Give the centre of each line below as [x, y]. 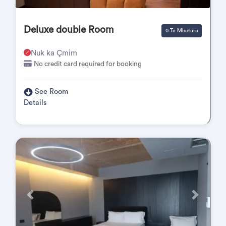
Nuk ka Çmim [54, 53]
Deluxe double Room [69, 30]
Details [35, 103]
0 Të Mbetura [182, 31]
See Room [51, 92]
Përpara [41, 199]
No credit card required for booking [88, 64]
